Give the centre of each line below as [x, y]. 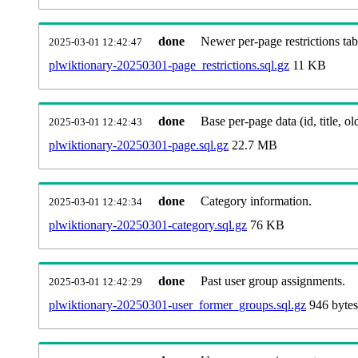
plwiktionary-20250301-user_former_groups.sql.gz [177, 304]
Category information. [256, 201]
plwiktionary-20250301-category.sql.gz [148, 225]
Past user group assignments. [273, 280]
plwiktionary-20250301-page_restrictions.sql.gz [169, 65]
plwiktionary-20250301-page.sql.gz [139, 145]
